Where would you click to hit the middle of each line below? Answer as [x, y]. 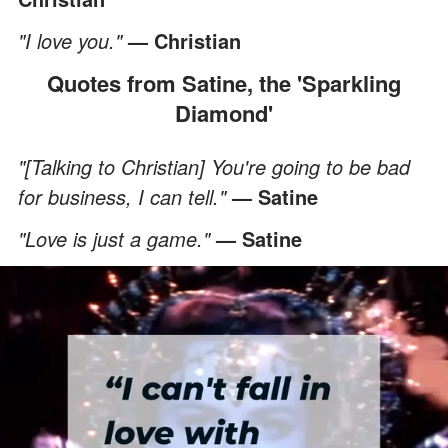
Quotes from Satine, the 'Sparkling [55, 82]
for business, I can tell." [125, 196]
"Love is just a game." [117, 238]
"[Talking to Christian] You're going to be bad [214, 166]
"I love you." [73, 40]
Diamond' [224, 112]
